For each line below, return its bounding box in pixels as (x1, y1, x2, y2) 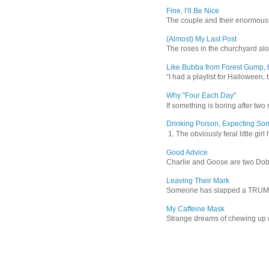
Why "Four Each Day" (166, 91, 236, 100)
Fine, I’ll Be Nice (166, 6, 219, 15)
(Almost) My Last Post (166, 34, 237, 43)
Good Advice (166, 148, 208, 157)
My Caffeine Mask (166, 204, 225, 213)
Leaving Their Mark (166, 176, 229, 185)
